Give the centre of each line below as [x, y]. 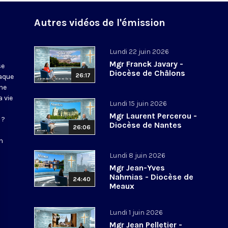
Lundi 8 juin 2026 [138, 155]
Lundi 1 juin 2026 [136, 212]
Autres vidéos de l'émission [100, 22]
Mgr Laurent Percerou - [153, 116]
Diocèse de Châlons [148, 73]
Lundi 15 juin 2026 [138, 103]
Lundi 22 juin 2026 [139, 51]
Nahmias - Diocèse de [152, 177]
